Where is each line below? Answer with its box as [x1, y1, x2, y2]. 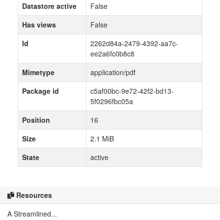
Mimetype [22, 67, 55, 77]
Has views [22, 20, 56, 29]
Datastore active [22, 1, 77, 11]
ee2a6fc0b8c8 [90, 49, 135, 58]
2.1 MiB [90, 134, 114, 143]
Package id [22, 86, 59, 96]
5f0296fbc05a [90, 96, 133, 106]
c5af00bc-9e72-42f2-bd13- [90, 86, 174, 96]
